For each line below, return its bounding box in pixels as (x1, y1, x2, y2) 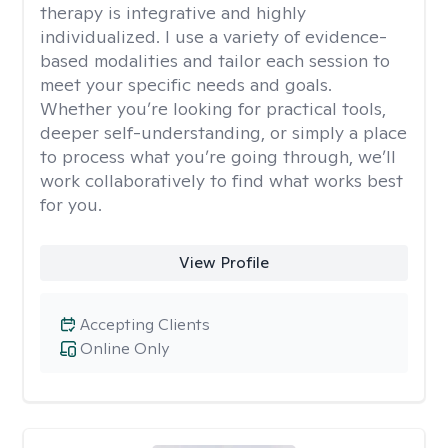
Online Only (80, 338, 169, 359)
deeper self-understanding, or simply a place (40, 121, 407, 144)
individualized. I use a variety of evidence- (40, 25, 387, 48)
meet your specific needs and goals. (40, 73, 332, 96)
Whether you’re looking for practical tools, (40, 97, 386, 120)
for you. (40, 193, 102, 216)
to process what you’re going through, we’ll (40, 145, 396, 168)
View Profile (178, 252, 269, 273)
